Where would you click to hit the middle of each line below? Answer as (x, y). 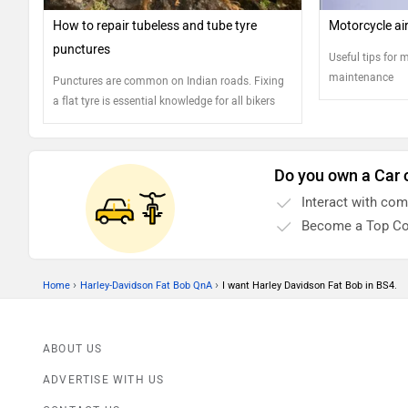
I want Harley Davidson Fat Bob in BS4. (310, 286)
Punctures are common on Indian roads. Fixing (168, 82)
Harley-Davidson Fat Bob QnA (146, 286)
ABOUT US (73, 349)
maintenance (361, 78)
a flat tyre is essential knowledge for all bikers (164, 102)
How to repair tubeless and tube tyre (155, 26)
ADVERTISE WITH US (104, 380)
